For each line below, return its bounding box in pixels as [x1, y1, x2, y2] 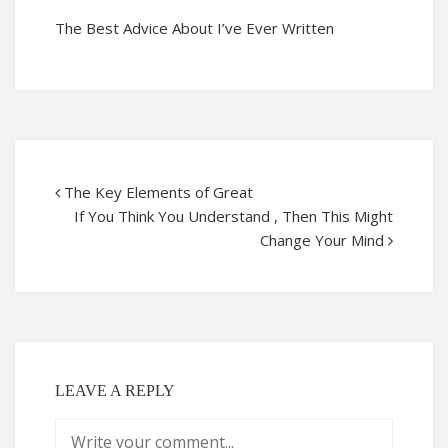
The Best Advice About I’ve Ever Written [55, 18, 334, 39]
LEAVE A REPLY [55, 382, 175, 400]
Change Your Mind [260, 230, 384, 251]
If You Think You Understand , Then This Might [74, 206, 393, 227]
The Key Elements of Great [64, 182, 253, 203]
